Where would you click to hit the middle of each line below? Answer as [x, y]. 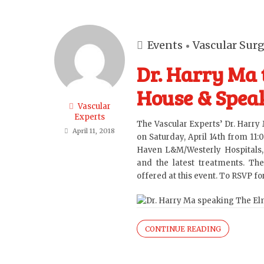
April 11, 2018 [94, 131]
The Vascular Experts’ [181, 124]
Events [165, 45]
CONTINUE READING [183, 229]
